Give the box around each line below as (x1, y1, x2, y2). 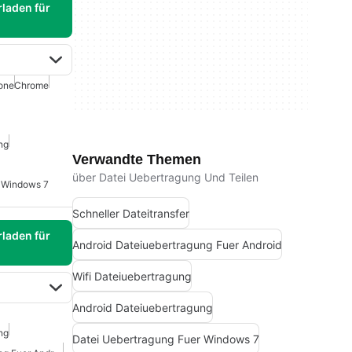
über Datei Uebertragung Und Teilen (72, 170, 258, 184)
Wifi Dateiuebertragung (72, 269, 192, 283)
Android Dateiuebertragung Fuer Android (72, 237, 282, 251)
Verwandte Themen (72, 152, 201, 167)
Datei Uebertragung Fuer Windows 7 (72, 332, 259, 346)
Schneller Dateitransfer (72, 206, 189, 220)
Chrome (14, 79, 49, 91)
